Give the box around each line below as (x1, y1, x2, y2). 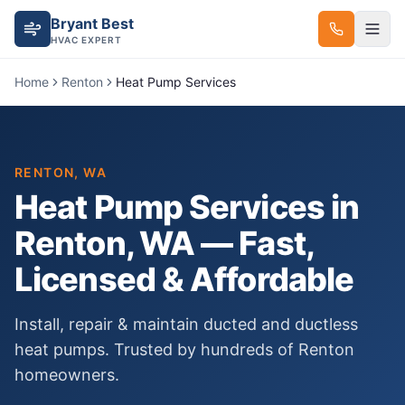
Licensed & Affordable (14, 259, 354, 299)
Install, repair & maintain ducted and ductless (14, 315, 358, 334)
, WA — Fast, (125, 223, 313, 263)
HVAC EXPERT (51, 34, 122, 45)
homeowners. (14, 365, 119, 384)
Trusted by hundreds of (109, 340, 298, 359)
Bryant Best (51, 14, 134, 33)
